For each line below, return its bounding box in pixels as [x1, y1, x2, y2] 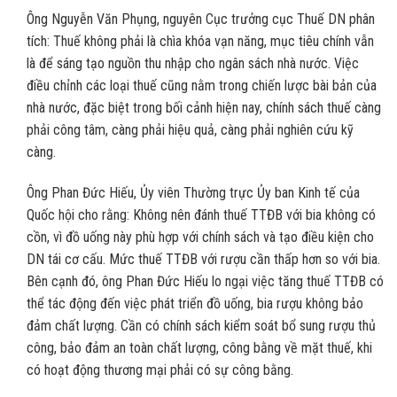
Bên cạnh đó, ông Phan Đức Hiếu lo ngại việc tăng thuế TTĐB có [27, 272, 384, 290]
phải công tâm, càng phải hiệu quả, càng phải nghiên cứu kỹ [27, 121, 354, 139]
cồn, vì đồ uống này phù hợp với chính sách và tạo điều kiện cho [27, 228, 374, 245]
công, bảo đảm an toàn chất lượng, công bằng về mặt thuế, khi [27, 339, 372, 356]
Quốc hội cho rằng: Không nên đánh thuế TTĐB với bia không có [27, 206, 376, 223]
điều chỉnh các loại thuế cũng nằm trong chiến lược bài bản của [27, 77, 377, 95]
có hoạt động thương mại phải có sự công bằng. [27, 361, 293, 378]
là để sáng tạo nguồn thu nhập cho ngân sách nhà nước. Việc [27, 55, 359, 73]
